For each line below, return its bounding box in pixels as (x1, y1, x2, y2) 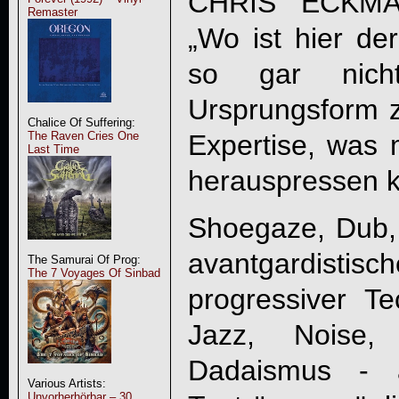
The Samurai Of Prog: (27, 253, 141, 266)
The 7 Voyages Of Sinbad (27, 266, 160, 280)
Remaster (27, 5, 77, 19)
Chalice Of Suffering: (27, 116, 135, 129)
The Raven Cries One (27, 129, 139, 142)
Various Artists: (27, 377, 106, 390)
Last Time (27, 142, 79, 156)
